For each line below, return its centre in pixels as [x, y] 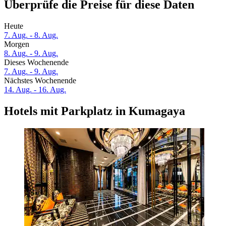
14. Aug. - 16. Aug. [35, 90]
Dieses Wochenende [36, 63]
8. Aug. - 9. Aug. [31, 53]
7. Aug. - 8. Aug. [31, 35]
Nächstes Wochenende [40, 81]
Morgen [17, 44]
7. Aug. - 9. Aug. [31, 72]
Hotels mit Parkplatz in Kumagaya [95, 111]
